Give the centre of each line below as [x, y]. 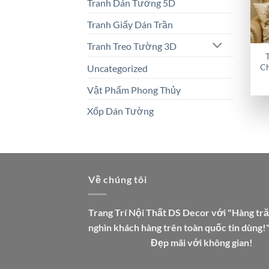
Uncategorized [117, 68]
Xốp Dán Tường [120, 111]
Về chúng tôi [118, 180]
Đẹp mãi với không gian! [207, 242]
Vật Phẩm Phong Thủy [134, 89]
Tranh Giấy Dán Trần [130, 24]
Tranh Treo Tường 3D [131, 46]
